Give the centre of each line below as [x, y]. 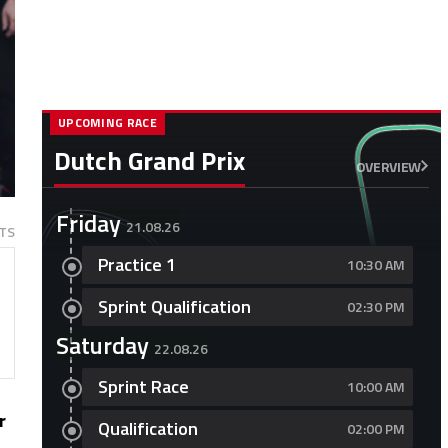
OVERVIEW [388, 166]
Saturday [102, 345]
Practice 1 [136, 264]
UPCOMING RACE [107, 122]
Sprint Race [143, 386]
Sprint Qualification [174, 306]
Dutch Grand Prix [149, 160]
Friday [88, 223]
